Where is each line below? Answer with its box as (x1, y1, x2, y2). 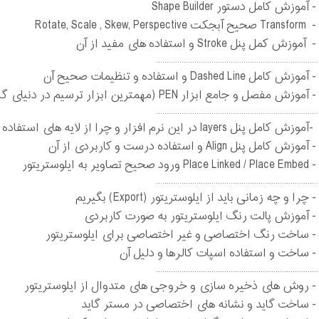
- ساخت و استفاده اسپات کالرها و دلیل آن (120, 243, 316, 264)
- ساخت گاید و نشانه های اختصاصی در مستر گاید (81, 294, 316, 315)
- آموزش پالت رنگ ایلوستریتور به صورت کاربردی (83, 206, 316, 227)
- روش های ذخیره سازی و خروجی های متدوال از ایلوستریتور (24, 276, 316, 297)
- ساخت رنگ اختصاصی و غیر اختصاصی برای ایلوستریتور (46, 224, 316, 246)
